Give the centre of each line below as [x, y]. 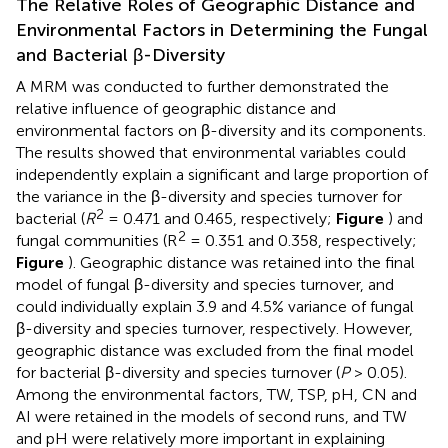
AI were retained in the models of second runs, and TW [211, 416]
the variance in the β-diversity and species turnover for [209, 196]
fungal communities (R [96, 240]
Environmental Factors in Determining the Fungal [222, 29]
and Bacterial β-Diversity [120, 54]
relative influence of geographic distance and [176, 108]
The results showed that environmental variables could [211, 152]
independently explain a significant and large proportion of [222, 174]
